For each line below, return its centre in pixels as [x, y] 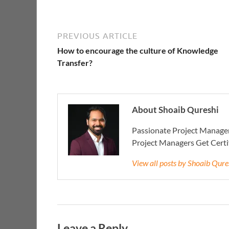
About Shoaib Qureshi [175, 109]
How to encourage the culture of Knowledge [138, 50]
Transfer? [75, 62]
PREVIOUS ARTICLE [97, 36]
